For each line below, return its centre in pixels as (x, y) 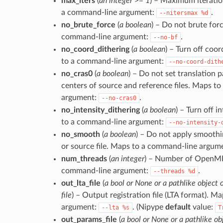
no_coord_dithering (95, 49)
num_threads (84, 159)
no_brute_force (88, 25)
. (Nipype (149, 207)
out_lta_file (81, 183)
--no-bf (165, 37)
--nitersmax (178, 13)
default (178, 207)
